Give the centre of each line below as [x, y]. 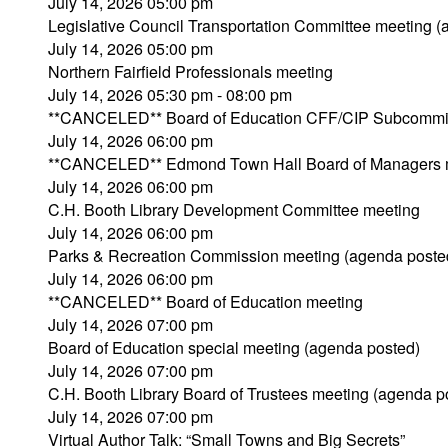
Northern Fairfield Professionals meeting [190, 71]
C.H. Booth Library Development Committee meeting [234, 209]
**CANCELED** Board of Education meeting [205, 301]
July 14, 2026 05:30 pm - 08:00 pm [170, 94]
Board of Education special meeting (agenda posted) [234, 347]
